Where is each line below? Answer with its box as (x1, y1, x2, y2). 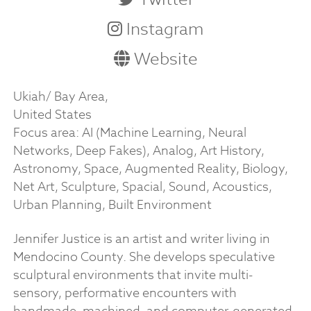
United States (12, 106, 92, 125)
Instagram (122, 17, 203, 42)
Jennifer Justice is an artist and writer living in (12, 230, 270, 249)
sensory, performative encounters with (12, 284, 237, 303)
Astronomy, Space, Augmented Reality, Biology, (12, 160, 288, 179)
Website (129, 47, 198, 72)
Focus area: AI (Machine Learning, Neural (12, 124, 246, 143)
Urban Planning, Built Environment (12, 196, 212, 215)
